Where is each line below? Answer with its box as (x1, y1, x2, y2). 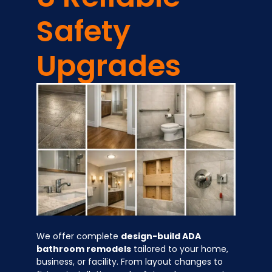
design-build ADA (121, 230, 201, 243)
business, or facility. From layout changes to (36, 256, 223, 268)
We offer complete (36, 230, 121, 243)
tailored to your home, (131, 243, 228, 256)
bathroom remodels (36, 243, 131, 256)
